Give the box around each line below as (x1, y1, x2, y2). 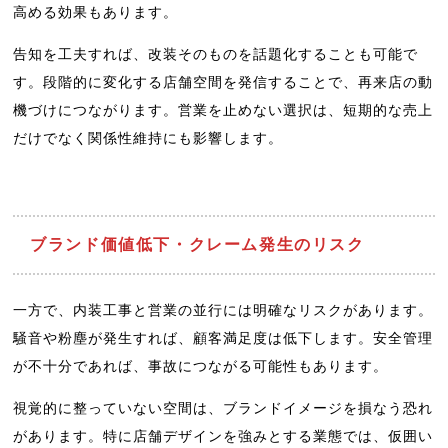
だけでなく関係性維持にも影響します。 (13, 129, 284, 146)
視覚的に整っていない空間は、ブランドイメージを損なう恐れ (13, 400, 434, 417)
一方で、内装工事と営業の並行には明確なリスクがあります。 (13, 301, 434, 318)
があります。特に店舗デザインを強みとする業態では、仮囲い (13, 428, 434, 445)
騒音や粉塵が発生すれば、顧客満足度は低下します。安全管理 (13, 329, 434, 346)
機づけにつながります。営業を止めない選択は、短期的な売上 (13, 101, 434, 118)
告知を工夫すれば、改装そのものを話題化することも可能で (13, 45, 419, 62)
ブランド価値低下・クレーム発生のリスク (30, 235, 365, 253)
